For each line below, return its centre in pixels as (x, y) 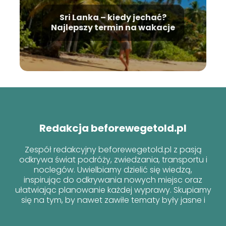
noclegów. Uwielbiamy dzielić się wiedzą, (113, 170)
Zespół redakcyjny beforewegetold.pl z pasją (113, 150)
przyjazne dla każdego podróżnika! (113, 210)
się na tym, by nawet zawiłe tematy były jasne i (113, 200)
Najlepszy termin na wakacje (113, 27)
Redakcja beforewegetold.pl (113, 128)
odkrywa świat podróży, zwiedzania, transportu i (113, 160)
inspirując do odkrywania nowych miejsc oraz (113, 180)
